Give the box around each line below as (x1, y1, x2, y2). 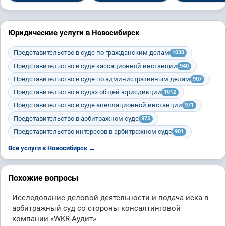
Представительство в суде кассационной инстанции (14, 62, 177, 70)
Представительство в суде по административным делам (14, 75, 190, 83)
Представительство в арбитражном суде (14, 115, 139, 122)
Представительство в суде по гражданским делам (14, 49, 169, 56)
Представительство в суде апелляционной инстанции (14, 101, 182, 109)
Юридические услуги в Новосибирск (8, 28, 139, 37)
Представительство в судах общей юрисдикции (14, 88, 161, 96)
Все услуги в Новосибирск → (8, 144, 95, 152)
